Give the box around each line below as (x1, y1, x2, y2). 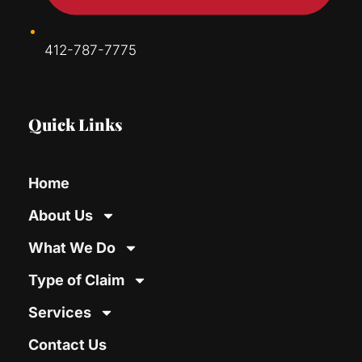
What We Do (28, 239, 116, 257)
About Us (28, 207, 93, 225)
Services (28, 304, 91, 322)
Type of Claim (28, 271, 124, 289)
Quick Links (28, 113, 122, 136)
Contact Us (28, 336, 107, 354)
